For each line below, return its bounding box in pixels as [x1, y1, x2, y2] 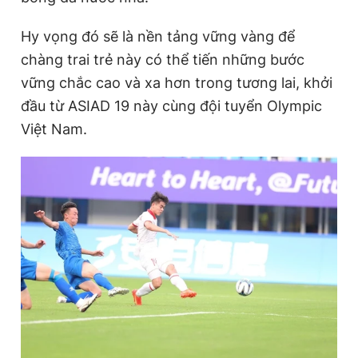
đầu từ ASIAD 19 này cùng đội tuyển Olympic [21, 97, 322, 114]
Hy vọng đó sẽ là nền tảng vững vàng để [21, 28, 295, 45]
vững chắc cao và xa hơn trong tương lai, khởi [21, 74, 332, 91]
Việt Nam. [21, 121, 87, 137]
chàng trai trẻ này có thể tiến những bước [21, 51, 304, 68]
